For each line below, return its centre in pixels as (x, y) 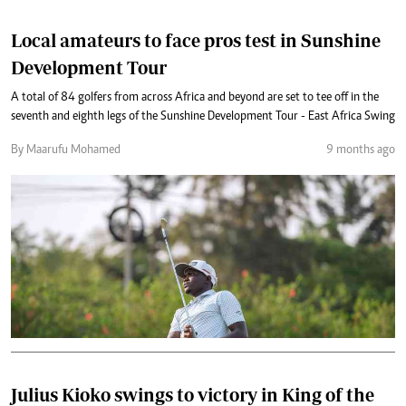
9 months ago (361, 150)
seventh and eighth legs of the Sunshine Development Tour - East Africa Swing (203, 116)
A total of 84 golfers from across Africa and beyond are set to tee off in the (195, 97)
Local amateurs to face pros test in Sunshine (196, 40)
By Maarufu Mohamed (66, 150)
